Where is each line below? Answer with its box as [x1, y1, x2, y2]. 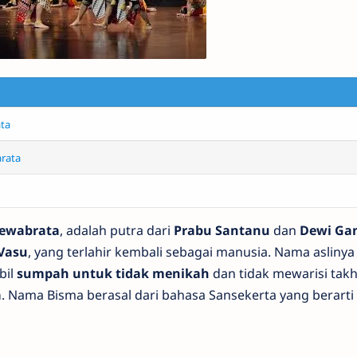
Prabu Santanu [173, 221, 270, 239]
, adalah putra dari [59, 221, 174, 239]
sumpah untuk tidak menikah [16, 264, 210, 282]
